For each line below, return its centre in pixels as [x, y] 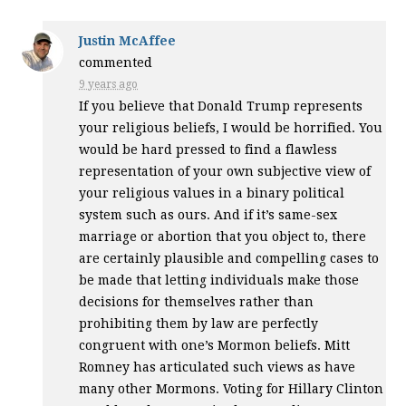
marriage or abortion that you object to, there [223, 236]
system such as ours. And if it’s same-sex [208, 214]
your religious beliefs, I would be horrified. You [231, 127]
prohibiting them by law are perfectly [199, 323]
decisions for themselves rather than [197, 301]
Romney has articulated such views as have [217, 367]
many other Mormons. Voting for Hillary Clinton [232, 388]
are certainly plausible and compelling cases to [229, 258]
